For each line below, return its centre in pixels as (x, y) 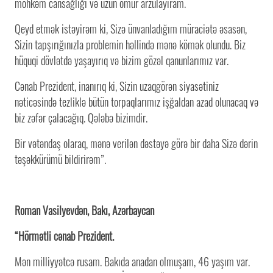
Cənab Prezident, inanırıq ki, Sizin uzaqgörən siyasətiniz (117, 86)
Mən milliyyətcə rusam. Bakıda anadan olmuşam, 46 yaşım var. (132, 261)
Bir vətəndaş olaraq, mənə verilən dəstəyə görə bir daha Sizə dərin (136, 143)
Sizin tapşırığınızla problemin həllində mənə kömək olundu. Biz (130, 44)
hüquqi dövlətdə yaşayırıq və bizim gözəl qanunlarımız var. (122, 60)
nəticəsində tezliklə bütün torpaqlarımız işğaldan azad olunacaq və (136, 101)
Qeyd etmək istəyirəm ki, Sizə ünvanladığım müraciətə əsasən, (131, 28)
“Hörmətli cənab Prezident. (64, 236)
